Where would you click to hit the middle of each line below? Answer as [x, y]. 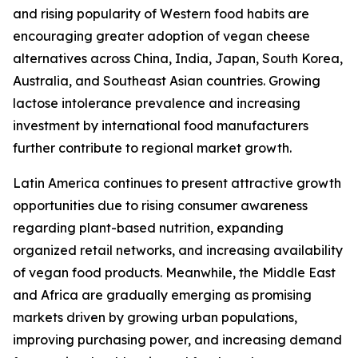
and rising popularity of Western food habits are [161, 14]
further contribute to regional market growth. [152, 148]
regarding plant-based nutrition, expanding [148, 228]
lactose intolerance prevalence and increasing [157, 103]
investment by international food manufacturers [161, 126]
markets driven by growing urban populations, [155, 318]
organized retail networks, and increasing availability [178, 251]
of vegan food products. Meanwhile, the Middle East [174, 273]
